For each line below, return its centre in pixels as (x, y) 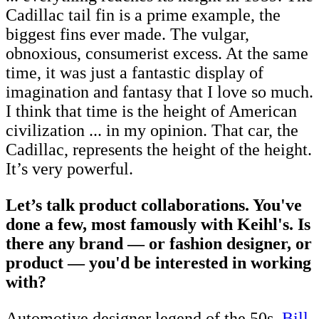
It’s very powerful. (69, 169)
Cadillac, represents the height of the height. (159, 150)
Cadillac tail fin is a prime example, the (143, 15)
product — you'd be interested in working (158, 263)
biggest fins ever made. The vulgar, (127, 35)
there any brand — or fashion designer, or (159, 244)
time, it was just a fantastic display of (135, 73)
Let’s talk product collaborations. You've (154, 205)
